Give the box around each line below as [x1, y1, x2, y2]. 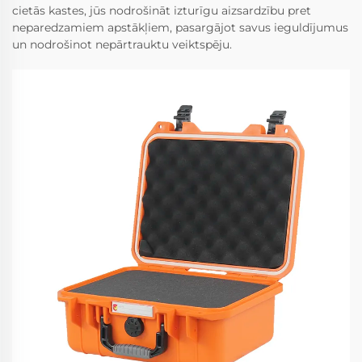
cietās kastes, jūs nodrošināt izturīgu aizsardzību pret [12, 3, 311, 19]
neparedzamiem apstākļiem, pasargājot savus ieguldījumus [12, 20, 348, 36]
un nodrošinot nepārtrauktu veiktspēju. [12, 37, 232, 53]
